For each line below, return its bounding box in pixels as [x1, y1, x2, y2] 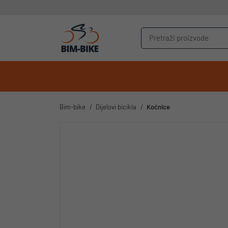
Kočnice [147, 103, 170, 111]
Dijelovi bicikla [96, 103, 138, 111]
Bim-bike [60, 103, 85, 111]
